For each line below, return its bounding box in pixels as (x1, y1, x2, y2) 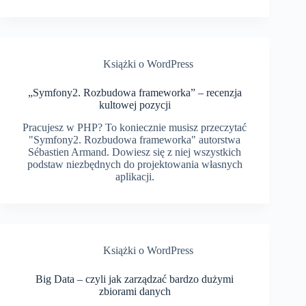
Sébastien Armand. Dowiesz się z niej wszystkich (28, 145, 242, 158)
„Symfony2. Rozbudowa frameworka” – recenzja (27, 87, 242, 99)
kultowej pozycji (98, 99, 171, 111)
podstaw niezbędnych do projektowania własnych (27, 158, 242, 170)
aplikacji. (115, 170, 154, 182)
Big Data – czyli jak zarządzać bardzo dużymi (36, 273, 234, 285)
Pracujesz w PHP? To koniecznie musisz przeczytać (23, 121, 247, 133)
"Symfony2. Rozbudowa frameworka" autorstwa (29, 133, 241, 145)
